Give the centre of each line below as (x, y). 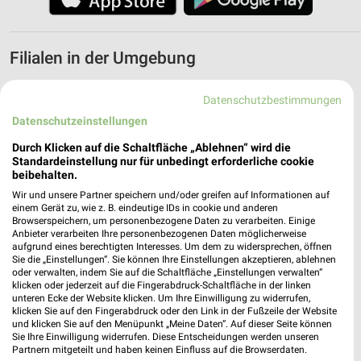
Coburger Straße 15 (134, 150)
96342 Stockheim (129, 303)
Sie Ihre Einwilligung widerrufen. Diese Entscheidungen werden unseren (166, 337)
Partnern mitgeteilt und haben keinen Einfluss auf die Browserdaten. (160, 350)
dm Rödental (116, 133)
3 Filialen (34, 93)
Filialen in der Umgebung (103, 58)
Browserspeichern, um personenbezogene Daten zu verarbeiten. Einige (164, 221)
